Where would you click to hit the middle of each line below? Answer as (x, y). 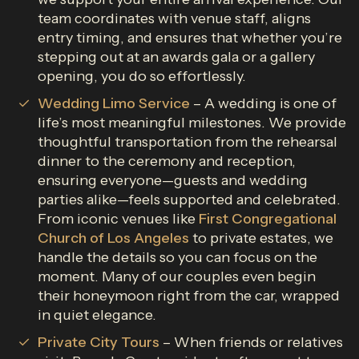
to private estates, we (261, 238)
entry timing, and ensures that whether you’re (190, 38)
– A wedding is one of (263, 103)
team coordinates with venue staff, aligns (174, 18)
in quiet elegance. (97, 315)
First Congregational (268, 219)
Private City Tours (99, 342)
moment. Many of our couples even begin (177, 276)
